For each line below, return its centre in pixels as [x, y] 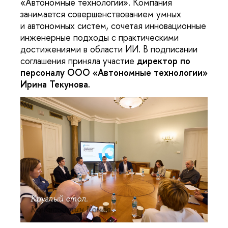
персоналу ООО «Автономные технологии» [114, 72]
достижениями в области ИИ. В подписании [109, 49]
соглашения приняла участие [79, 61]
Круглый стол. [59, 198]
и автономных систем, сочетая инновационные [113, 25]
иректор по [166, 61]
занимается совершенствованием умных [101, 14]
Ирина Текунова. [55, 84]
